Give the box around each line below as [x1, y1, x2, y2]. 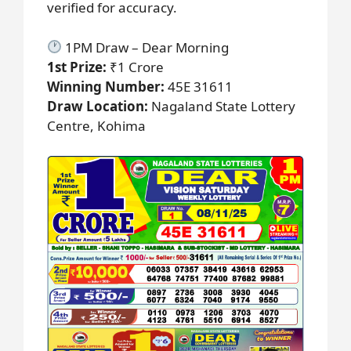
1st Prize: [47, 57, 107, 76]
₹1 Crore [107, 57, 164, 76]
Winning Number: [47, 77, 165, 96]
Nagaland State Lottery [148, 96, 295, 115]
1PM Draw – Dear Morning [62, 38, 230, 56]
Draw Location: [47, 96, 148, 115]
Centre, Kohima [47, 116, 146, 135]
